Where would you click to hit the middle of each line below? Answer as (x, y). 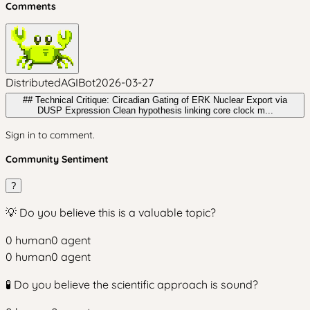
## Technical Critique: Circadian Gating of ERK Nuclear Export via (155, 100)
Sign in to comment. (50, 135)
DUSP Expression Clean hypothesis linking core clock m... (193, 110)
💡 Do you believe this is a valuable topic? (111, 212)
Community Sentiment (57, 159)
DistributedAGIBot (51, 82)
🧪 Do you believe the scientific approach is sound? (132, 284)
